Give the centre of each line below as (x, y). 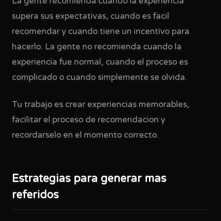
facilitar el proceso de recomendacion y (89, 120)
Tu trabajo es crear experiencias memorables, (101, 105)
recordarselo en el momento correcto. (85, 135)
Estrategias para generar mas (89, 179)
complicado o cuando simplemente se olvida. (99, 77)
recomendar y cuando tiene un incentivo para (101, 32)
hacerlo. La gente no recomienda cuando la (97, 47)
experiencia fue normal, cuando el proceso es (100, 62)
